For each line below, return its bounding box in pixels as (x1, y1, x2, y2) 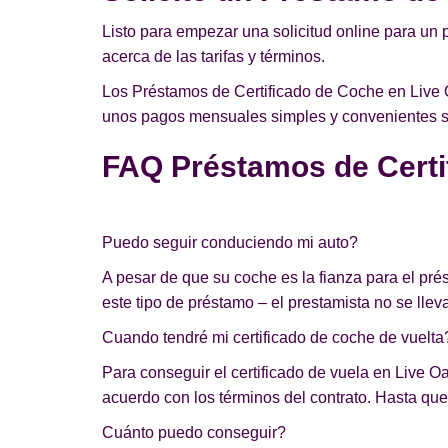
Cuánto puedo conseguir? (102, 424, 286, 441)
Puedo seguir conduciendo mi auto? (102, 234, 358, 251)
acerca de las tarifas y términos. (102, 48, 325, 65)
